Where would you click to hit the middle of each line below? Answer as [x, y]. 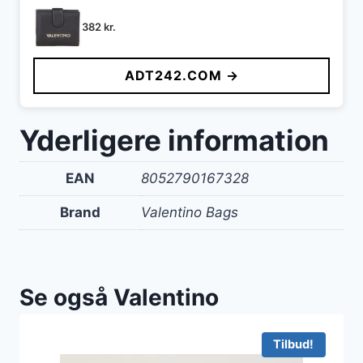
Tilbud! [294, 344]
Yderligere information [174, 141]
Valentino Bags [190, 213]
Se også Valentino [119, 297]
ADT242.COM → [181, 76]
